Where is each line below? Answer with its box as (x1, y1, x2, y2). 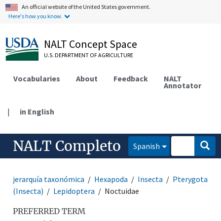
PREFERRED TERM (13, 206, 86, 216)
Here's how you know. (8, 12, 63, 20)
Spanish (133, 141, 160, 151)
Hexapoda (94, 174, 128, 184)
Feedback (113, 73, 148, 83)
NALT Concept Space (44, 37, 138, 51)
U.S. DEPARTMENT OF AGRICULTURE (44, 51, 134, 59)
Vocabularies (13, 73, 61, 83)
